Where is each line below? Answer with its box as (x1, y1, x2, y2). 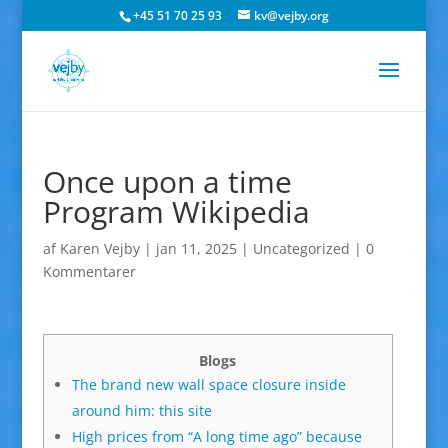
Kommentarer (42, 262, 136, 281)
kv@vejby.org (253, 7, 329, 24)
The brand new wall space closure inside (71, 375, 346, 394)
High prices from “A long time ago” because (71, 427, 362, 446)
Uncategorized (252, 239, 350, 258)
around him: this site (71, 401, 212, 420)
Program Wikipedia (42, 191, 310, 232)
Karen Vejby (59, 239, 140, 258)
